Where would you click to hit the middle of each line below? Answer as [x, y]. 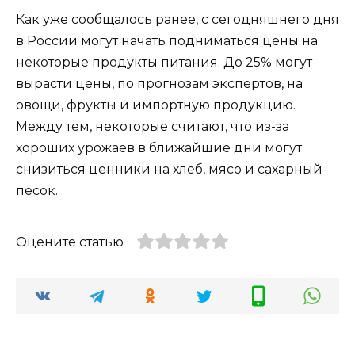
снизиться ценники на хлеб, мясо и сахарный [169, 169]
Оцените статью [70, 242]
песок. [38, 190]
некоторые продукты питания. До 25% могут [164, 62]
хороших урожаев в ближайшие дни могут [159, 147]
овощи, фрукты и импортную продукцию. [156, 105]
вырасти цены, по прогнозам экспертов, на [159, 83]
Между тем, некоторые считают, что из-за [153, 126]
